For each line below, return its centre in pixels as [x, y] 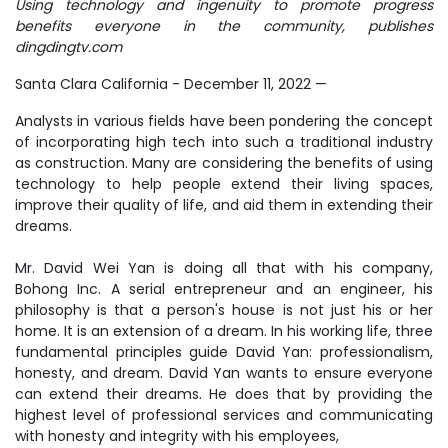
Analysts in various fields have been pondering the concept [224, 121]
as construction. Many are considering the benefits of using [224, 163]
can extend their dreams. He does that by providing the [224, 394]
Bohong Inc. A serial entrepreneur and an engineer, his [224, 289]
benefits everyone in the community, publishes [224, 26]
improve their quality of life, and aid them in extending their [224, 205]
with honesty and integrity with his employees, [177, 436]
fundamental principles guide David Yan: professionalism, [224, 352]
